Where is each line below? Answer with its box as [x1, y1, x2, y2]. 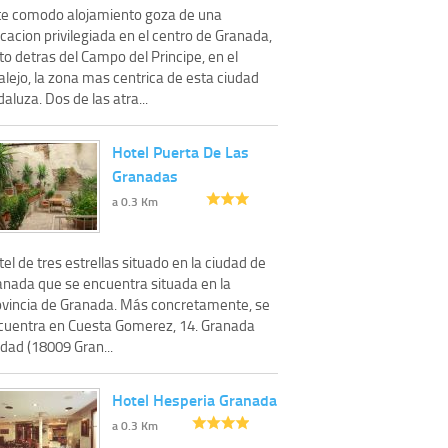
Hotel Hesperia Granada [112, 387, 277, 411]
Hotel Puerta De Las [112, 139, 249, 163]
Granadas [112, 163, 178, 187]
